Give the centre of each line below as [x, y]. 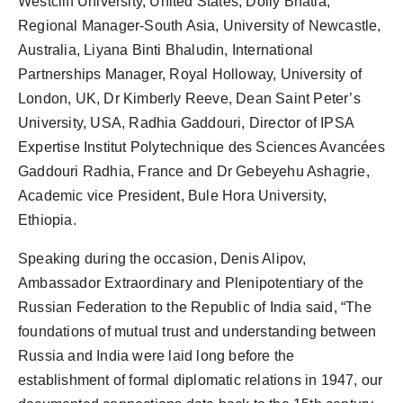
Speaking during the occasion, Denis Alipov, [162, 258]
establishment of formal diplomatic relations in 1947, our [201, 380]
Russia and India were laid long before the [157, 355]
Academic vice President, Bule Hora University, [173, 195]
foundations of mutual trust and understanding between [197, 331]
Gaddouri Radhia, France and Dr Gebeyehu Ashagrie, [194, 171]
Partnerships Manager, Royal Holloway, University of [190, 74]
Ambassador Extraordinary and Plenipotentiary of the [191, 282]
